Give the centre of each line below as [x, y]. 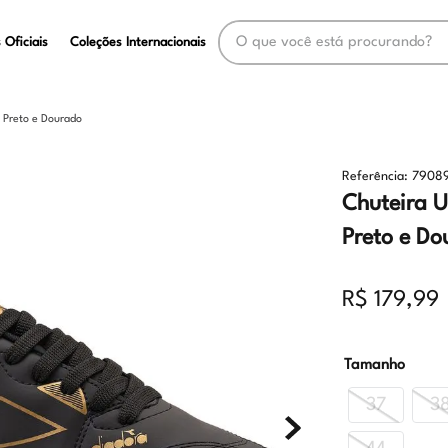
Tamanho [375, 365]
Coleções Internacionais [138, 42]
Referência [373, 176]
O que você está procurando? [314, 27]
